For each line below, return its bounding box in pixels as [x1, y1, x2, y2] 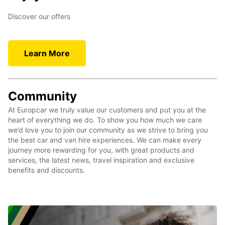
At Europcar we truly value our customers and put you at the [8, 105, 206, 115]
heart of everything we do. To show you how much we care [8, 116, 202, 125]
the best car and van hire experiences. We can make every [8, 136, 201, 145]
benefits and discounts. [8, 166, 85, 175]
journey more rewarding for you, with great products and [8, 146, 194, 155]
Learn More [24, 48, 70, 59]
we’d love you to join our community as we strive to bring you [8, 126, 208, 135]
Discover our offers [8, 12, 70, 21]
